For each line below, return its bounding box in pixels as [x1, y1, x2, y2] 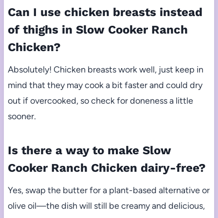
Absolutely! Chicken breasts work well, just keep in [7, 64, 203, 75]
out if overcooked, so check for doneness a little [7, 95, 193, 106]
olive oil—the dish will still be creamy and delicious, [7, 200, 205, 211]
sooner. [7, 110, 36, 122]
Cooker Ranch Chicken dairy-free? [7, 161, 206, 175]
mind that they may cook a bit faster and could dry [7, 79, 202, 91]
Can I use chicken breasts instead [7, 5, 202, 19]
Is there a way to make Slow [7, 143, 171, 157]
